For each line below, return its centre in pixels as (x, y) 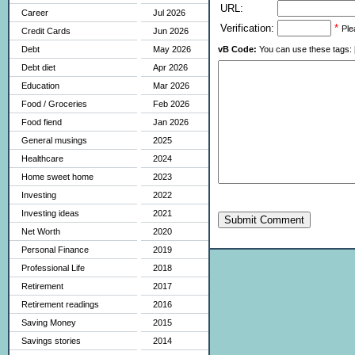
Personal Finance (55, 250)
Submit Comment (264, 219)
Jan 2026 (171, 122)
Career (35, 13)
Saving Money (49, 323)
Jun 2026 (171, 31)
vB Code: (237, 49)
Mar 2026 (171, 86)
